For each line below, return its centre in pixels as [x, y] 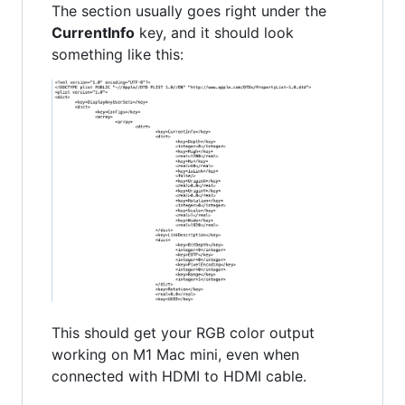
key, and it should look [214, 33]
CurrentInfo [93, 33]
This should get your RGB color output [183, 333]
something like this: [118, 55]
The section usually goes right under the [189, 11]
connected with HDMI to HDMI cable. [179, 377]
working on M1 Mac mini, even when [175, 355]
